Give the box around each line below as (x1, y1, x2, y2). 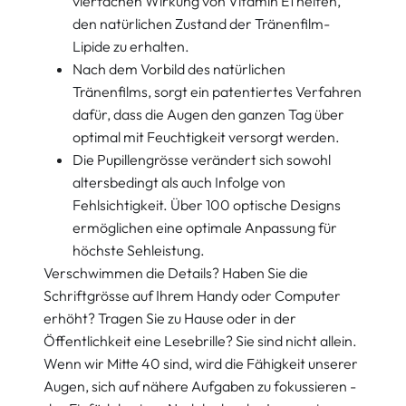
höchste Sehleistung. (72, 241, 205, 260)
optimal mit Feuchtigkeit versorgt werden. (72, 128, 340, 147)
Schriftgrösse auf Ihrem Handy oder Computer (43, 286, 341, 305)
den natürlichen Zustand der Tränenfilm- (72, 14, 330, 34)
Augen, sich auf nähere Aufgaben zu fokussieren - (43, 377, 356, 396)
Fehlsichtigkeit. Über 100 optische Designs (72, 196, 341, 215)
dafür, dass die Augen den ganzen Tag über (72, 105, 344, 124)
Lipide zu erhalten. (72, 37, 189, 56)
